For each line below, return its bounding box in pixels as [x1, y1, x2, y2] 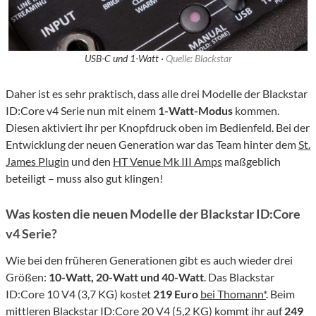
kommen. [235, 104, 279, 118]
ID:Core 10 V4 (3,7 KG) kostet [6, 287, 153, 301]
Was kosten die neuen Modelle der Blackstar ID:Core [6, 206, 300, 222]
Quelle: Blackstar [165, 52, 232, 65]
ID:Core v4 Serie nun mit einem [6, 104, 158, 118]
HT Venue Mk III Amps [113, 154, 222, 169]
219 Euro [153, 287, 200, 301]
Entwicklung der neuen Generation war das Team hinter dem [6, 138, 298, 152]
